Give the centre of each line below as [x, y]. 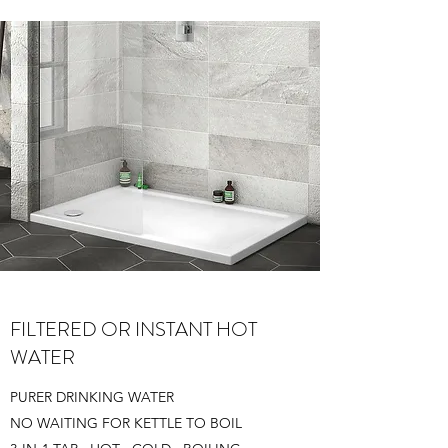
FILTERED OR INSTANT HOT [133, 329]
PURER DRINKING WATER [92, 397]
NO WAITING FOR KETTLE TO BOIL [126, 423]
